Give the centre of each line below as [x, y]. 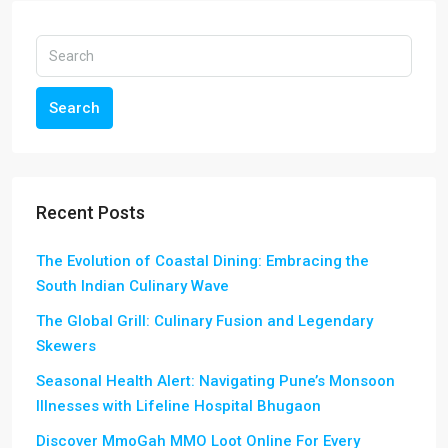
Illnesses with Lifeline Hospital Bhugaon [178, 405]
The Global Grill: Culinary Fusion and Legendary [204, 320]
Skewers [66, 345]
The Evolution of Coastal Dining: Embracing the [202, 260]
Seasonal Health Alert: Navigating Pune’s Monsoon [215, 380]
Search [74, 107]
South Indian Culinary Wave [132, 285]
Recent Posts [90, 212]
